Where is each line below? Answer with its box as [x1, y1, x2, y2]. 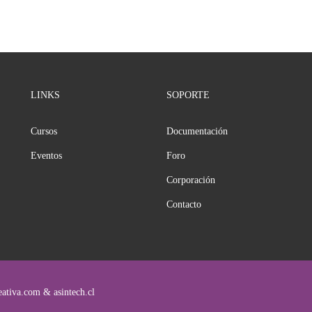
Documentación [166, 126, 228, 136]
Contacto [166, 199, 201, 210]
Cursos [31, 126, 57, 136]
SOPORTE [166, 90, 210, 100]
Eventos [31, 150, 62, 161]
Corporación [166, 175, 215, 185]
